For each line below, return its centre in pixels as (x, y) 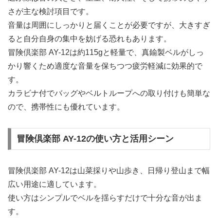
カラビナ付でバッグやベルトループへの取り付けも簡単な (109, 93)
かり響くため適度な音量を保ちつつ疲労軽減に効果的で (105, 66)
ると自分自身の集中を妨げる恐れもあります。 (90, 38)
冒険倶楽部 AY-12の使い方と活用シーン (95, 139)
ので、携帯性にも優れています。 (66, 107)
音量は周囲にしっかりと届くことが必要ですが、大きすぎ (109, 25)
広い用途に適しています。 (54, 184)
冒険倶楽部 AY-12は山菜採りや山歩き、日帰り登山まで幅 (109, 171)
